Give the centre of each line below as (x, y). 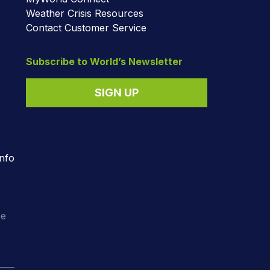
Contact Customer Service (86, 27)
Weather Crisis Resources (85, 13)
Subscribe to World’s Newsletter (104, 61)
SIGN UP (117, 92)
